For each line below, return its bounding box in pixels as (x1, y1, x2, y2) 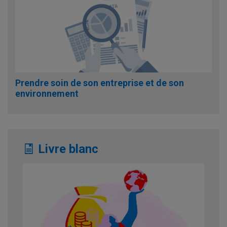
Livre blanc (35, 141, 98, 156)
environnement (15, 88, 79, 99)
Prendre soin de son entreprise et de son (15, 77, 184, 88)
